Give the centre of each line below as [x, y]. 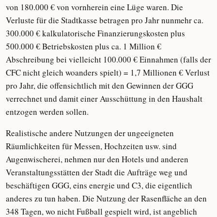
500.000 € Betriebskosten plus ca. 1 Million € [84, 46]
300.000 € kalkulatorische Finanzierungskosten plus [95, 33]
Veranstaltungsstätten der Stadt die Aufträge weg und [97, 172]
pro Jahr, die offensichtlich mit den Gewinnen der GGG [100, 85]
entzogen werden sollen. [47, 112]
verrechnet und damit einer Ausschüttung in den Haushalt [104, 99]
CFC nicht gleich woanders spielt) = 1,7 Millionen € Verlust [108, 72]
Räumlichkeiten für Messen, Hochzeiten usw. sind [91, 146]
